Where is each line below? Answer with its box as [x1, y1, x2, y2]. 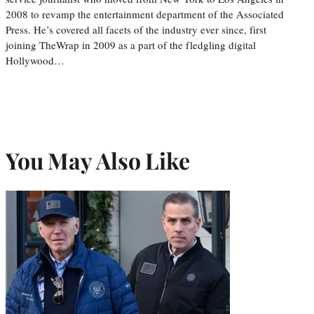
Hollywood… [6, 53, 64, 67]
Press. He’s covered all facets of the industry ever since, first [6, 22, 266, 36]
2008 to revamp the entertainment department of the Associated [6, 6, 284, 21]
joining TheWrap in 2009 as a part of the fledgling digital [6, 37, 256, 52]
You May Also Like [6, 145, 190, 176]
